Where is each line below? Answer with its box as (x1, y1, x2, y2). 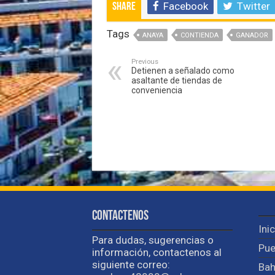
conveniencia (131, 85, 182, 96)
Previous (131, 58, 158, 66)
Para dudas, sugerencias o (91, 233, 214, 246)
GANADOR (235, 31, 268, 40)
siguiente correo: (91, 258, 170, 271)
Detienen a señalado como (131, 66, 234, 76)
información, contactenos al (91, 246, 222, 258)
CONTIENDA (180, 31, 219, 40)
